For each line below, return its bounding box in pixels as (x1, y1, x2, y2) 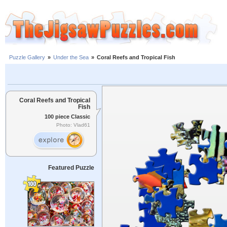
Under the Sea (53, 54, 89, 61)
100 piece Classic (45, 113, 90, 120)
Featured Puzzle (48, 164, 94, 171)
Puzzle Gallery (9, 54, 45, 61)
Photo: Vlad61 (56, 122, 90, 128)
